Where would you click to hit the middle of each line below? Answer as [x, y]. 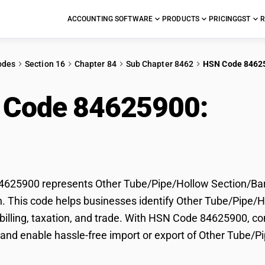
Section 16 [45, 64]
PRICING [223, 19]
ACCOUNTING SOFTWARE [110, 19]
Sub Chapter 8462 [160, 64]
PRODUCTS [181, 19]
